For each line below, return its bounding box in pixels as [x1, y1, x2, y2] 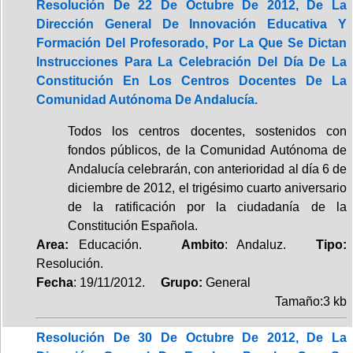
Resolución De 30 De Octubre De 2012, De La [36, 330, 347, 344]
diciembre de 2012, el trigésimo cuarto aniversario [68, 180, 347, 195]
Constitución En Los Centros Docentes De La [36, 73, 347, 87]
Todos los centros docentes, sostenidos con [68, 124, 347, 138]
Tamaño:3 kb [275, 294, 347, 308]
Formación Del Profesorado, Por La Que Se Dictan [36, 35, 347, 50]
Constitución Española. [68, 218, 198, 232]
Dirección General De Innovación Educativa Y [36, 17, 347, 31]
